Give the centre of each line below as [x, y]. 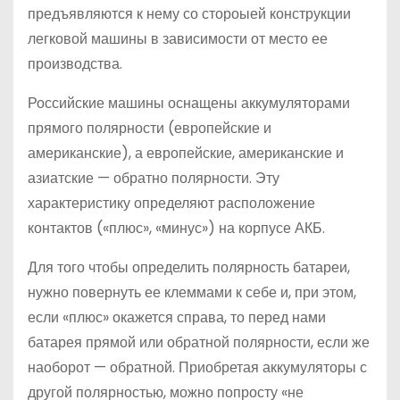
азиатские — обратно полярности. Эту [154, 178]
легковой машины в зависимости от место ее [178, 39]
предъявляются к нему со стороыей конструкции [189, 14]
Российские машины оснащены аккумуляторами [189, 103]
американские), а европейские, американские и [186, 153]
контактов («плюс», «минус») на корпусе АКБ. [176, 228]
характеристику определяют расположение [171, 203]
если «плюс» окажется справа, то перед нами [177, 317]
